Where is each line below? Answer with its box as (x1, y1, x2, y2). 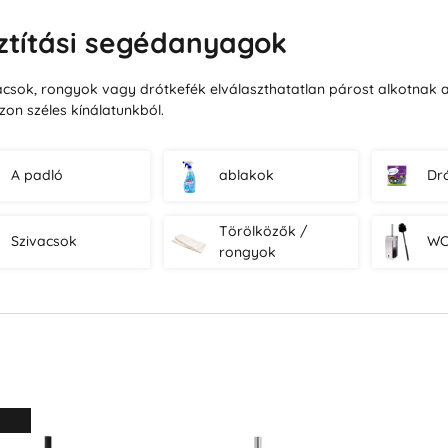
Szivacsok (11, 232, 78, 251)
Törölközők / (219, 221, 309, 240)
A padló (11, 166, 64, 185)
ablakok (219, 166, 275, 185)
